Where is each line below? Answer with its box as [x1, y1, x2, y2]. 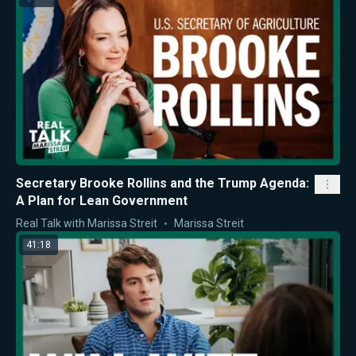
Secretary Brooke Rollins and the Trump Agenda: [16, 176, 309, 192]
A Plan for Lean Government [16, 193, 188, 209]
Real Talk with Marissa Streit [16, 217, 157, 230]
